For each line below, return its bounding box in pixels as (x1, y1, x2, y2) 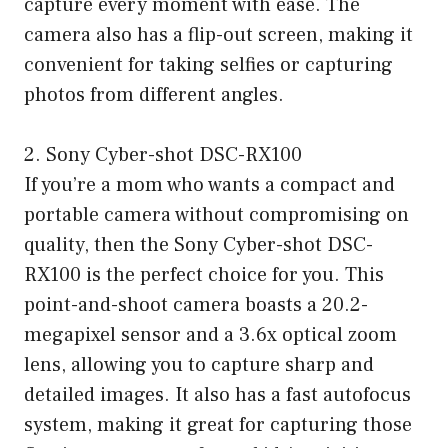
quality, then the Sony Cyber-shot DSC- (24, 231, 373, 258)
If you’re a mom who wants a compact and (24, 171, 395, 198)
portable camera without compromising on (24, 201, 409, 228)
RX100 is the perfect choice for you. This (24, 261, 384, 288)
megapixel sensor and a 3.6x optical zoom (24, 321, 397, 348)
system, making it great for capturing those (24, 411, 412, 438)
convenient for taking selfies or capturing (24, 51, 393, 78)
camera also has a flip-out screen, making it (24, 21, 413, 48)
